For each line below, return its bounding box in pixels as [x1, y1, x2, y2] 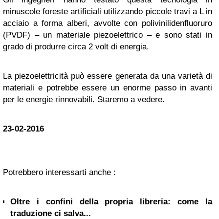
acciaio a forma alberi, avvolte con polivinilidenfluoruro [3, 19, 212, 28]
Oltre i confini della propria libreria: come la [10, 197, 212, 206]
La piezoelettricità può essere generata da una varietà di [3, 71, 212, 81]
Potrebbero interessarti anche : [3, 168, 116, 177]
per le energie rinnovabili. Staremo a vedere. [3, 95, 165, 104]
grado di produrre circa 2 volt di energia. [3, 42, 149, 51]
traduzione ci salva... [10, 209, 91, 218]
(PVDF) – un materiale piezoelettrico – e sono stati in [3, 30, 212, 40]
